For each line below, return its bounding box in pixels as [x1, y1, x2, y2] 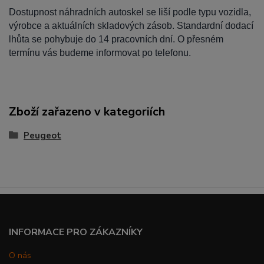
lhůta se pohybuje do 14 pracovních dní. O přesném [9, 34, 223, 45]
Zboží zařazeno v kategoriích [9, 104, 165, 120]
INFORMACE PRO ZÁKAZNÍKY [9, 226, 143, 239]
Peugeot [24, 130, 61, 142]
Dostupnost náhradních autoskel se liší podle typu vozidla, [9, 7, 251, 18]
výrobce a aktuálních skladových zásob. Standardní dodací [9, 21, 253, 31]
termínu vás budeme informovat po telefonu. [9, 48, 191, 58]
